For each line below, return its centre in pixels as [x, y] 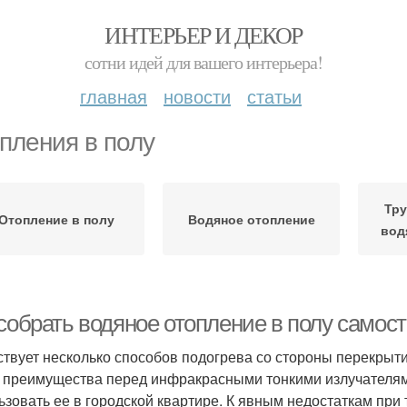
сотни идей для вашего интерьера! [203, 62]
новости [197, 96]
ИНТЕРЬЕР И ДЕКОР [203, 35]
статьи [274, 96]
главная [114, 96]
